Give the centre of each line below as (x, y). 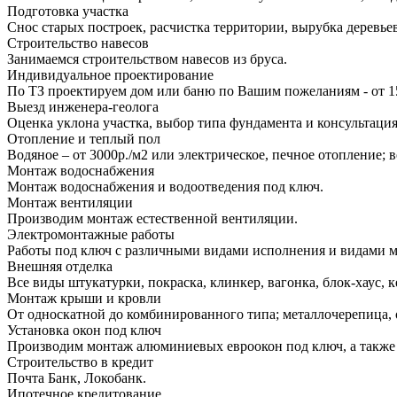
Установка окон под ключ (84, 331)
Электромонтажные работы (91, 235)
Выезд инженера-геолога (83, 107)
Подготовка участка (68, 12)
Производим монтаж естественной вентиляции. (152, 219)
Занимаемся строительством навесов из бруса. (147, 59)
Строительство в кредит (80, 362)
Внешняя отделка (60, 267)
